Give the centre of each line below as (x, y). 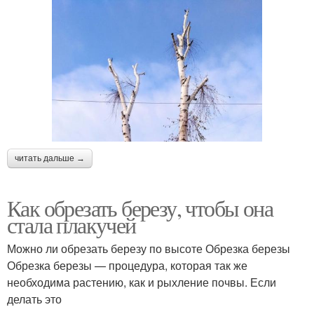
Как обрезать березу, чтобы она (140, 207)
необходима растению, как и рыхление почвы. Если (142, 282)
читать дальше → (50, 158)
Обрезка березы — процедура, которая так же (127, 265)
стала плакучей (71, 224)
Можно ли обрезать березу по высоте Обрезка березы (149, 248)
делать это (34, 299)
